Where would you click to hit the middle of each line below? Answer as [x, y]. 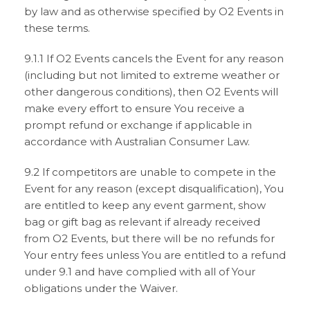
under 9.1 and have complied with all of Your [140, 272]
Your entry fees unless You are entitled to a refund [155, 255]
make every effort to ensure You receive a [134, 108]
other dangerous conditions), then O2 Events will [151, 92]
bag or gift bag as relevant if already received [142, 222]
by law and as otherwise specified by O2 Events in [154, 11]
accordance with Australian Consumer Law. [137, 142]
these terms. [57, 28]
